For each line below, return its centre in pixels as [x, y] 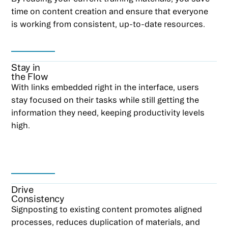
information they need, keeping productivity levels [108, 112]
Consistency [38, 198]
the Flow [30, 76]
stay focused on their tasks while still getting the [105, 99]
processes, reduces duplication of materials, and [106, 222]
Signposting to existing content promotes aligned [107, 209]
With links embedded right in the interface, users [105, 87]
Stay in [26, 67]
